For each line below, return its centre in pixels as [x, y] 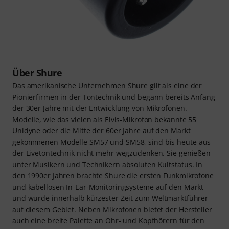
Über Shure [37, 73]
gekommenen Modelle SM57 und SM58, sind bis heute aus [112, 142]
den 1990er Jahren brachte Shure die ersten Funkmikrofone [113, 176]
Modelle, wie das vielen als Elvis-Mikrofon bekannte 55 [105, 120]
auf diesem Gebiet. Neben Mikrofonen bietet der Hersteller [112, 210]
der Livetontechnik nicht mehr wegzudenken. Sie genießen [111, 153]
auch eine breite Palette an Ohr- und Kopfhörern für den [108, 221]
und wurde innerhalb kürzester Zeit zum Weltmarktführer [110, 198]
